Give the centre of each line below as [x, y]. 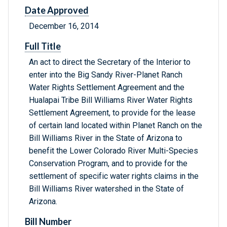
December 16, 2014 [64, 26]
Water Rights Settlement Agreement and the [107, 88]
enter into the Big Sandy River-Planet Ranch [106, 75]
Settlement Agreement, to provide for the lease [112, 113]
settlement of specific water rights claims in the [114, 176]
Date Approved [57, 10]
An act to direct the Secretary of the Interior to [110, 62]
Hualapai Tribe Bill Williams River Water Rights [111, 100]
